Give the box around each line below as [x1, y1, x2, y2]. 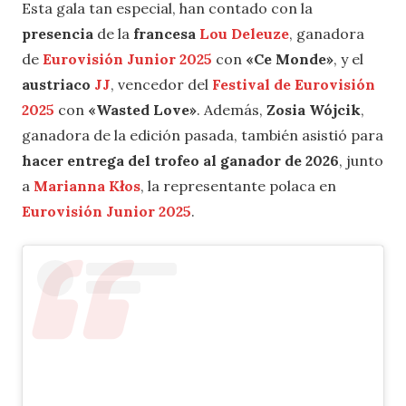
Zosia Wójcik [266, 100, 361, 119]
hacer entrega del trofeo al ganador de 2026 [22, 150, 339, 169]
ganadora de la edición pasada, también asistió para [22, 125, 383, 144]
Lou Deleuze [199, 24, 289, 43]
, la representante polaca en [140, 176, 336, 195]
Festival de [212, 74, 295, 93]
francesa [133, 24, 199, 43]
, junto [339, 150, 383, 169]
